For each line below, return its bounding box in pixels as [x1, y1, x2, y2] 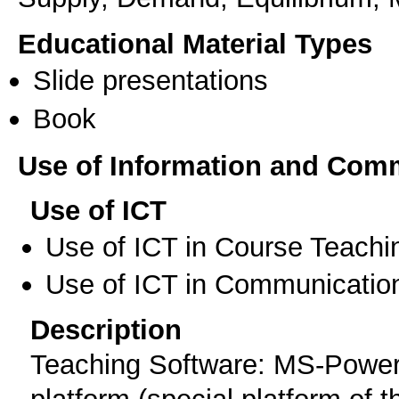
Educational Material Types [18, 28, 372, 61]
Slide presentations [33, 64, 268, 97]
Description [30, 313, 182, 346]
